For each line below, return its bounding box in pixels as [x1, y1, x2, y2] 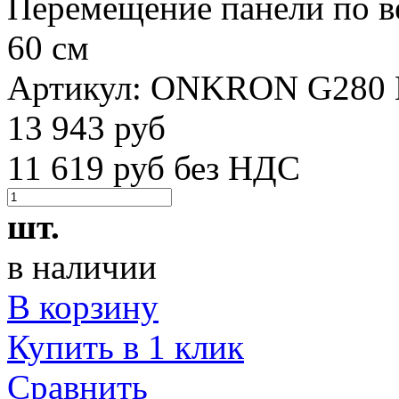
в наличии [7, 247, 157, 286]
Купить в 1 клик [7, 327, 244, 366]
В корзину [7, 287, 159, 326]
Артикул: [7, 68, 151, 107]
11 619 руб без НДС [7, 148, 300, 187]
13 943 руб [7, 108, 166, 147]
